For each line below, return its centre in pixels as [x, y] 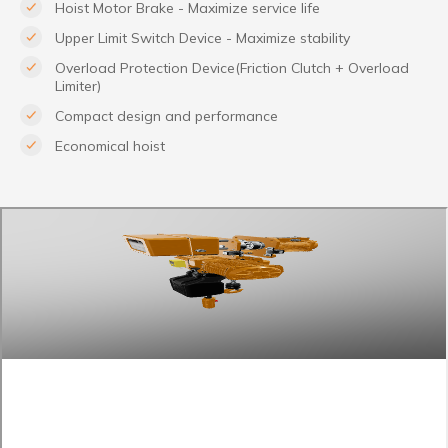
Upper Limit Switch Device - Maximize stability [202, 38]
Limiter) [78, 86]
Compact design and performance [166, 116]
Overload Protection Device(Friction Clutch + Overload [232, 68]
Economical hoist [110, 146]
